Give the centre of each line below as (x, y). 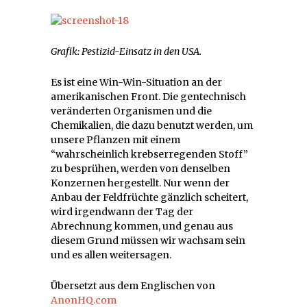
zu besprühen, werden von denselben (140, 169)
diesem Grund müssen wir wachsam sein (148, 241)
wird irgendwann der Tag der (122, 212)
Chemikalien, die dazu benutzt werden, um (152, 126)
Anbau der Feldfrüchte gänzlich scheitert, (149, 198)
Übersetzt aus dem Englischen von (133, 286)
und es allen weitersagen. (111, 255)
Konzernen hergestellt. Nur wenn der (140, 183)
